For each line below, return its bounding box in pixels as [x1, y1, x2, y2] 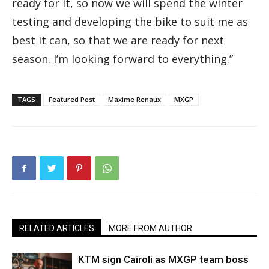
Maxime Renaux [108, 95, 161, 104]
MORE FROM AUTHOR [109, 223, 192, 234]
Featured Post [49, 95, 95, 104]
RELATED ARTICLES [19, 223, 94, 234]
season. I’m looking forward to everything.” [12, 52, 233, 67]
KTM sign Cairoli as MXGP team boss [78, 253, 249, 266]
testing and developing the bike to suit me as [12, 14, 248, 29]
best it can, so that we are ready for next [12, 33, 224, 48]
